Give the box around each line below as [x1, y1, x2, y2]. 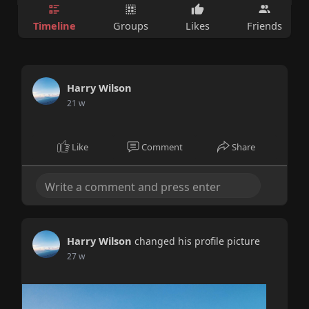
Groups [112, 19, 148, 33]
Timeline [32, 19, 76, 33]
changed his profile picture [134, 234, 260, 248]
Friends [246, 19, 282, 33]
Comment [141, 140, 183, 153]
